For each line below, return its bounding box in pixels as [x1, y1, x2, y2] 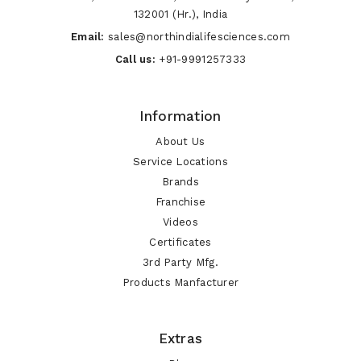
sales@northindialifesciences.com [108, 31, 290, 43]
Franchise [155, 196, 206, 208]
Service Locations [133, 156, 228, 168]
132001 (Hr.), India [133, 8, 228, 20]
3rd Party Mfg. [143, 256, 218, 268]
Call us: [114, 53, 156, 65]
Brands [162, 176, 199, 188]
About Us [156, 135, 205, 147]
